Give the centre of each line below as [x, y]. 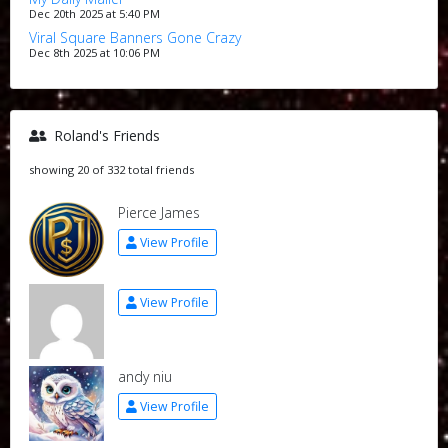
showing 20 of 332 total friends [111, 169]
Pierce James [158, 212]
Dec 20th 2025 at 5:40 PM [94, 13]
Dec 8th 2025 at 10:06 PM [94, 52]
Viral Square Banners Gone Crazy [134, 37]
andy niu [144, 376]
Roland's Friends [104, 135]
